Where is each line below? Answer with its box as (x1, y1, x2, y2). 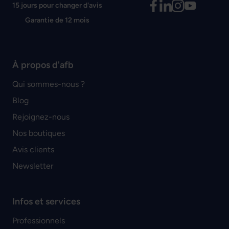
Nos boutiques (12, 128, 65, 139)
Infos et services (12, 196, 80, 208)
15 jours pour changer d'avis (12, 1, 102, 10)
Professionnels (12, 216, 65, 226)
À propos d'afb (12, 59, 74, 71)
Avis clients (12, 145, 54, 155)
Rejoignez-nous (12, 112, 70, 122)
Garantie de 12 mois (25, 16, 89, 25)
